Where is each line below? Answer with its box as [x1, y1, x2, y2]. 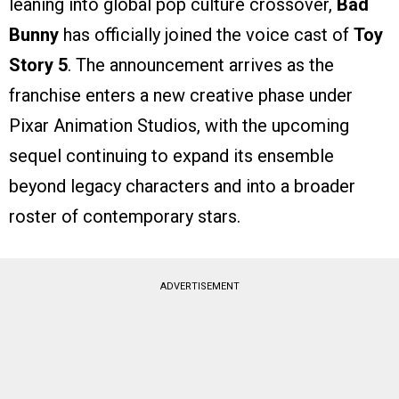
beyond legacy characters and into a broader [9, 175, 355, 197]
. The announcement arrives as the [68, 53, 334, 76]
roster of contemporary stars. [9, 205, 240, 227]
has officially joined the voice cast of [59, 23, 354, 45]
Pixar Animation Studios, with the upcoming [9, 114, 349, 136]
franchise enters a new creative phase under [9, 84, 353, 106]
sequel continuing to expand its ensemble [9, 144, 334, 167]
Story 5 [9, 53, 68, 76]
